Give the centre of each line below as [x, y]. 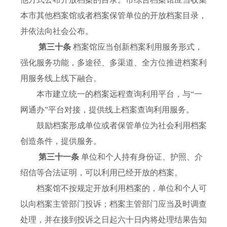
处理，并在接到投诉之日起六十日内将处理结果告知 [113, 220]
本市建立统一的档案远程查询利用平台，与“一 [111, 94]
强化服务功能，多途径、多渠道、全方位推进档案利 [113, 63]
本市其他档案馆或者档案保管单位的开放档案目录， [113, 16]
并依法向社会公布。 [57, 31]
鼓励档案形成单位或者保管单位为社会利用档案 [113, 126]
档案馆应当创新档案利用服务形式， [138, 47]
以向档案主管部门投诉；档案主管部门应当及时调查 [113, 204]
